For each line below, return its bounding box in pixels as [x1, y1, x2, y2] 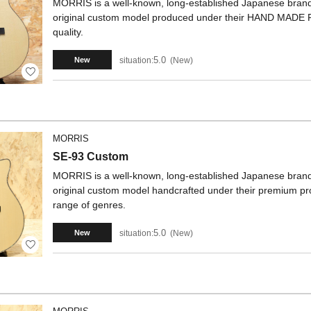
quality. [53, 26, 83, 37]
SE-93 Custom [53, 151, 128, 162]
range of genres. [53, 199, 126, 210]
